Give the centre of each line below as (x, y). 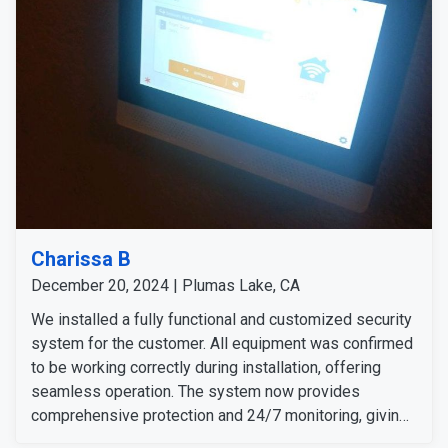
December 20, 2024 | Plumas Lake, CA (165, 285)
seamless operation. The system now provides (195, 391)
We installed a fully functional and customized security (221, 319)
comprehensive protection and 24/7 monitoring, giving (219, 415)
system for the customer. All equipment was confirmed (222, 343)
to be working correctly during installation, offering (206, 367)
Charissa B (81, 258)
